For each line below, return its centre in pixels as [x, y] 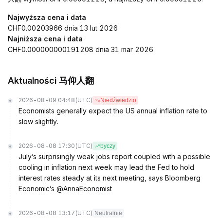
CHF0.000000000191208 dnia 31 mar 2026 [81, 49]
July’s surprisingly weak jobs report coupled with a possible [114, 156]
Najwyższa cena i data [47, 17]
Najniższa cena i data [45, 39]
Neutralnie [108, 213]
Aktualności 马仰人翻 [51, 81]
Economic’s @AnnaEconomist [65, 189]
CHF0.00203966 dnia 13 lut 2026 [63, 28]
